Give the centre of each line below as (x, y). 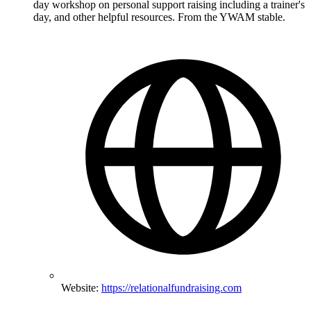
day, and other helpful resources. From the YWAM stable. (159, 17)
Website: (81, 288)
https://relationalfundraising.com (171, 288)
